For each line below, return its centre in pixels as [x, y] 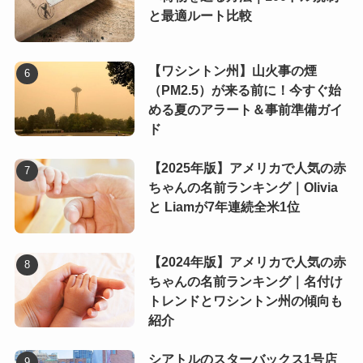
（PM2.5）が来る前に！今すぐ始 [244, 91]
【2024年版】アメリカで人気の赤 [247, 263]
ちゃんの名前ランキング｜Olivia [243, 188]
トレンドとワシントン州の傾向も [245, 301]
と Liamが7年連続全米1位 [224, 207]
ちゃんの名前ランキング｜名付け [245, 282]
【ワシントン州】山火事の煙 [232, 71]
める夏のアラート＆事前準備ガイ [245, 110]
